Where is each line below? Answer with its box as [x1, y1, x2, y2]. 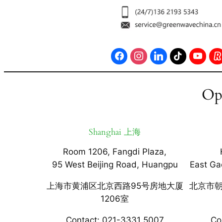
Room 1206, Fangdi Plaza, [63, 147, 167, 157]
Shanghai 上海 [89, 126, 141, 138]
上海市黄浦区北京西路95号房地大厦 [46, 181, 183, 191]
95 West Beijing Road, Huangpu [52, 160, 178, 170]
